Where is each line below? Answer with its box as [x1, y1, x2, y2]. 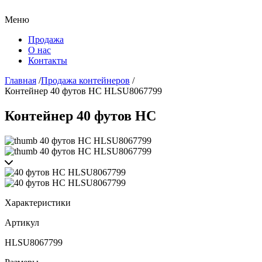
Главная [5, 75, 36, 85]
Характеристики [5, 197, 71, 208]
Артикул [5, 217, 39, 227]
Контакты [28, 56, 67, 65]
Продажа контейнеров [41, 75, 130, 85]
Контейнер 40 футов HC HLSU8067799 [5, 86, 162, 96]
